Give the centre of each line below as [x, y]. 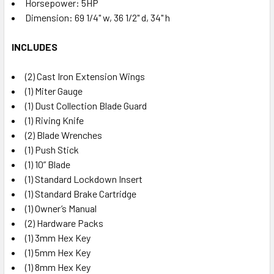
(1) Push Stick [52, 149]
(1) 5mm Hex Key [58, 252]
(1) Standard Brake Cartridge [81, 193]
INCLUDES [35, 46]
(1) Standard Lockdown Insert [84, 179]
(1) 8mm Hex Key [58, 267]
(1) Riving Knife [54, 120]
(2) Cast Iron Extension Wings [85, 76]
